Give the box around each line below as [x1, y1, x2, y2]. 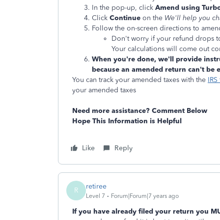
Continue [110, 14, 142, 22]
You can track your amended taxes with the [72, 76, 208, 84]
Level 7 [86, 192, 105, 199]
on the [142, 14, 165, 22]
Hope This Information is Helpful [72, 117, 182, 125]
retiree [86, 182, 107, 191]
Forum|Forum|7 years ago [111, 192, 179, 199]
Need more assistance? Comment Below [72, 107, 207, 115]
